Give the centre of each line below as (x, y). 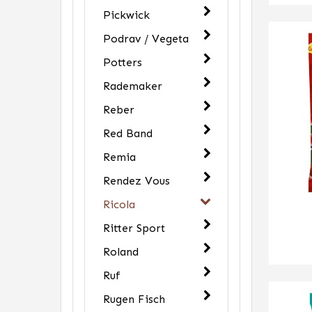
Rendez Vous (136, 181)
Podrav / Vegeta (146, 39)
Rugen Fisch (134, 299)
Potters (123, 62)
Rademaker (133, 86)
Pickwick (126, 15)
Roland (121, 252)
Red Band (128, 133)
